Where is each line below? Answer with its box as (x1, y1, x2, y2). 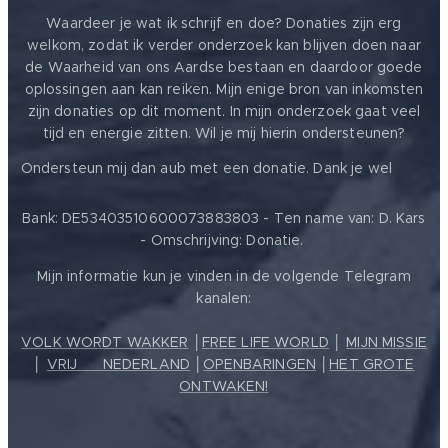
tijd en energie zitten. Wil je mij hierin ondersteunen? (42, 124, 406, 143)
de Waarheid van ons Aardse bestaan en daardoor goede (25, 58, 423, 77)
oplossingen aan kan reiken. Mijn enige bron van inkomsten (24, 80, 424, 99)
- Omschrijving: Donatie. (140, 231, 308, 250)
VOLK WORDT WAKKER (21, 333, 189, 352)
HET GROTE (329, 355, 415, 374)
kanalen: (196, 289, 252, 308)
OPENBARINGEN (203, 355, 316, 374)
